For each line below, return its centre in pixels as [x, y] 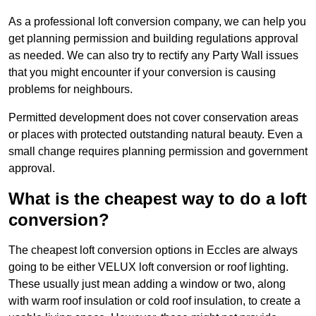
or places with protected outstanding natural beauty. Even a [156, 135]
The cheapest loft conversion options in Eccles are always [153, 250]
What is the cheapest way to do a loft [158, 199]
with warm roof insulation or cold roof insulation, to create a [154, 301]
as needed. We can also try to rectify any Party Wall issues [153, 56]
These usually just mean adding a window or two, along [147, 284]
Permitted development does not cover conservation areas [153, 118]
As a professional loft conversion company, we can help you [157, 22]
